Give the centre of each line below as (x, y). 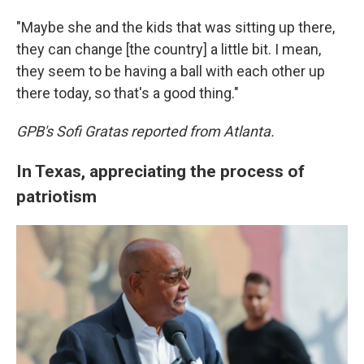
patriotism (56, 196)
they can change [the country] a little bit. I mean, (169, 49)
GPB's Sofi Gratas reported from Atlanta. (145, 131)
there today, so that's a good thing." (128, 93)
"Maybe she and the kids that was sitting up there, (175, 27)
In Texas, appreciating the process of (160, 171)
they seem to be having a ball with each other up (171, 71)
